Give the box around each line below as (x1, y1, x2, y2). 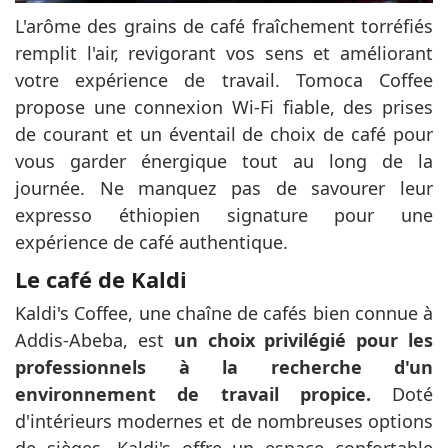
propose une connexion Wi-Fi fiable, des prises (15, 95, 433, 120)
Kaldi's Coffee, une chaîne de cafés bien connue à (15, 301, 433, 326)
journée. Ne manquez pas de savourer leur (15, 176, 433, 201)
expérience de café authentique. (15, 230, 288, 255)
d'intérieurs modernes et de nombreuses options (15, 409, 433, 434)
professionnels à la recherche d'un (15, 355, 433, 380)
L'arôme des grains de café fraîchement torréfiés (15, 14, 433, 39)
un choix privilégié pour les (173, 328, 434, 353)
